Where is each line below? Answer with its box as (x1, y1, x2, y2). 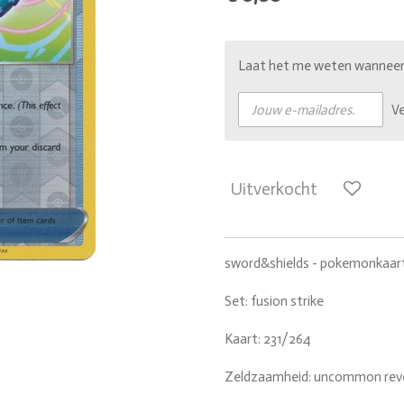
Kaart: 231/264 (225, 331, 310, 348)
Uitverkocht (230, 178, 317, 199)
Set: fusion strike (225, 293, 324, 310)
